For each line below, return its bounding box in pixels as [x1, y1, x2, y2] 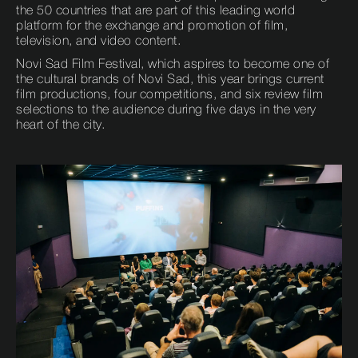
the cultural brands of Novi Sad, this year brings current [16, 74, 324, 86]
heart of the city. [16, 119, 105, 131]
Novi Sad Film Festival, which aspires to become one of [16, 58, 329, 70]
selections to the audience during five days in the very [16, 104, 316, 116]
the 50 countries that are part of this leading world [16, 5, 295, 17]
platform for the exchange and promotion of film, [16, 20, 288, 32]
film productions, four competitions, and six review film [16, 89, 323, 101]
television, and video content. [16, 35, 181, 47]
